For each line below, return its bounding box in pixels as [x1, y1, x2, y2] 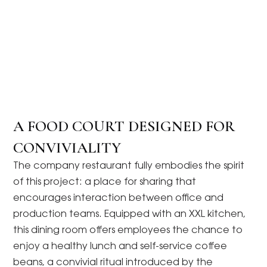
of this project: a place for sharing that [13, 177, 197, 187]
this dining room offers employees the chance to [13, 225, 243, 235]
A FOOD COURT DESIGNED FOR [13, 116, 236, 135]
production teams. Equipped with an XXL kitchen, [13, 209, 246, 219]
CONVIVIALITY [13, 138, 122, 157]
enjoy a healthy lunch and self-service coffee [13, 241, 228, 252]
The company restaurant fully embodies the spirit [13, 161, 245, 171]
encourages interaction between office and [13, 193, 224, 203]
